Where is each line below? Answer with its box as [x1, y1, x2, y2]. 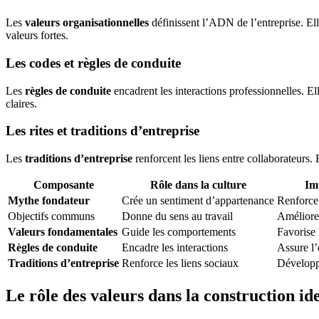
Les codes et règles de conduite [6, 55, 181, 70]
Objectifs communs [8, 210, 95, 223]
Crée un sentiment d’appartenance [122, 194, 274, 207]
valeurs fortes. [6, 29, 68, 42]
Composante [33, 179, 94, 192]
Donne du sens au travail [122, 210, 233, 223]
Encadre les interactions [122, 241, 228, 254]
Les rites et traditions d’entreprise [6, 123, 199, 139]
